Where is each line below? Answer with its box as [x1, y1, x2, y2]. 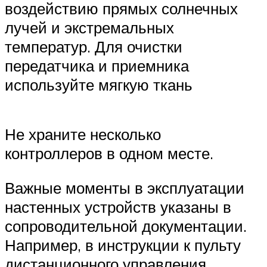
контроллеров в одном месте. [5, 144, 213, 163]
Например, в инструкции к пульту [5, 235, 241, 254]
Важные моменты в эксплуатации [5, 178, 244, 197]
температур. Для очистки [5, 36, 182, 56]
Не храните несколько [5, 125, 161, 144]
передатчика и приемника [5, 55, 189, 75]
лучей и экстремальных [5, 17, 174, 37]
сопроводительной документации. [5, 216, 247, 235]
